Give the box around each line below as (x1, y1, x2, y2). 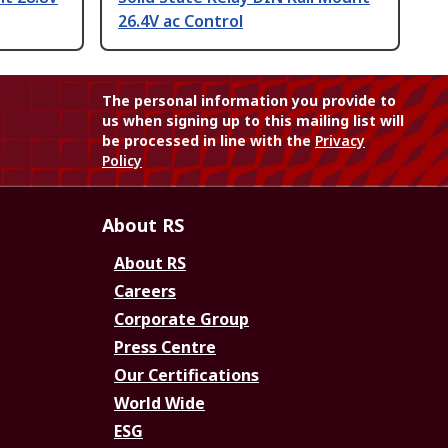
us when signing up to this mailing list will (102, 111, 404, 131)
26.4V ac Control (118, 10, 243, 33)
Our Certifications (114, 364, 259, 387)
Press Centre (114, 336, 216, 359)
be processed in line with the (102, 131, 315, 151)
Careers (114, 280, 176, 303)
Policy (102, 151, 142, 171)
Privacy (315, 131, 365, 151)
